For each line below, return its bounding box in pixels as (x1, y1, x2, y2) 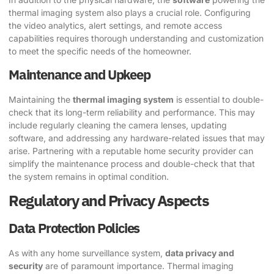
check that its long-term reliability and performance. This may (9, 107, 255, 118)
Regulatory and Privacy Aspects (9, 190, 209, 211)
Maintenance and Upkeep (9, 65, 150, 84)
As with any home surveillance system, (9, 248, 165, 259)
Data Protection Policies (9, 219, 140, 237)
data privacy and (165, 248, 234, 259)
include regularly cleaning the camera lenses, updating (9, 120, 227, 131)
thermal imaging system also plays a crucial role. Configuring (9, 7, 251, 18)
